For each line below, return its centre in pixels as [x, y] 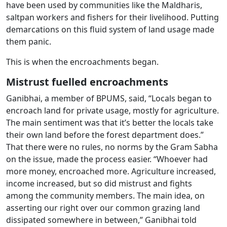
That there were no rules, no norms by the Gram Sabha [112, 147]
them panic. [29, 42]
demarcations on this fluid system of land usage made [110, 29]
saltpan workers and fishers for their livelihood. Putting [112, 17]
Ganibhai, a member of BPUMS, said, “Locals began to [109, 98]
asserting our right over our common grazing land [103, 208]
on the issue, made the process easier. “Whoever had [107, 159]
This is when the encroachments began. [82, 62]
